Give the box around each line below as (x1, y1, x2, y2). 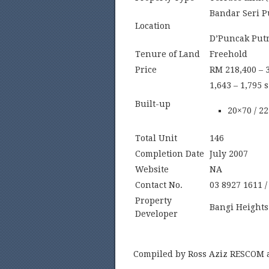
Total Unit (135, 133, 177, 143)
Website (135, 165, 169, 174)
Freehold (210, 49, 247, 59)
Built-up (135, 99, 171, 109)
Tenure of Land (135, 49, 200, 59)
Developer (135, 209, 178, 219)
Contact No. (135, 180, 183, 190)
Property (135, 196, 172, 205)
